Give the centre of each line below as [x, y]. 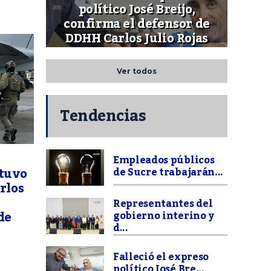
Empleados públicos [164, 161]
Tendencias [103, 116]
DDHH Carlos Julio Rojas [137, 39]
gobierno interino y [164, 216]
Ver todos [137, 71]
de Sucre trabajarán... [168, 173]
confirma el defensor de [137, 24]
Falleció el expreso [161, 257]
